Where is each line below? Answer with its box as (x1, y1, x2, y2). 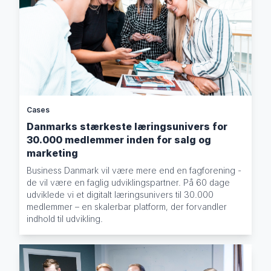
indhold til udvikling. (27, 214, 103, 224)
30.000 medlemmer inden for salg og (27, 134, 212, 146)
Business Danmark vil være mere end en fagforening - (27, 165, 242, 176)
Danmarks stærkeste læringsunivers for (27, 120, 228, 133)
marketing (27, 147, 79, 160)
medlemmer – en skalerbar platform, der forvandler (27, 201, 227, 212)
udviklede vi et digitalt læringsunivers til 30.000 (27, 189, 214, 200)
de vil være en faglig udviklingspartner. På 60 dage (27, 177, 230, 188)
